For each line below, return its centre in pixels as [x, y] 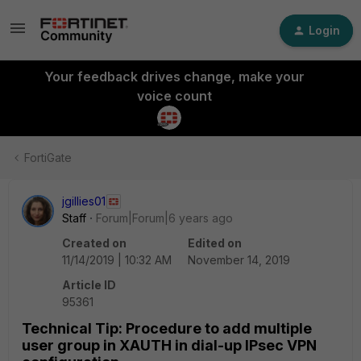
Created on [94, 243]
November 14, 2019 [239, 260]
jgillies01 [84, 201]
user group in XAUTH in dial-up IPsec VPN [169, 345]
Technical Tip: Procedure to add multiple [167, 328]
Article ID [89, 285]
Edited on [215, 243]
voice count [174, 96]
